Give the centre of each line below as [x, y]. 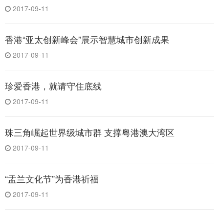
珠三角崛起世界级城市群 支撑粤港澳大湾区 [90, 132]
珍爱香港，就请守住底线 [53, 86]
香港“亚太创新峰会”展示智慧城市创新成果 [87, 39]
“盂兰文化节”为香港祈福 [52, 179]
